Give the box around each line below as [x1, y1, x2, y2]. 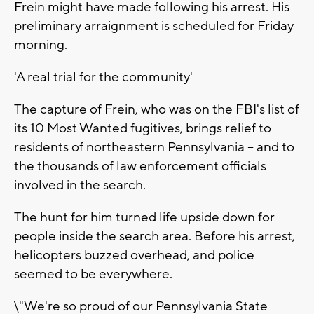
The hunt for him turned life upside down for [14, 209, 275, 226]
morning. [14, 36, 67, 54]
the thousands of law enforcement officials [14, 158, 266, 175]
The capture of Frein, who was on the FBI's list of [14, 101, 299, 118]
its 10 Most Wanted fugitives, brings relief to [14, 120, 271, 137]
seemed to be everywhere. [14, 266, 172, 283]
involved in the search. [14, 177, 146, 194]
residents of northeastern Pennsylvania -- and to [14, 139, 294, 156]
